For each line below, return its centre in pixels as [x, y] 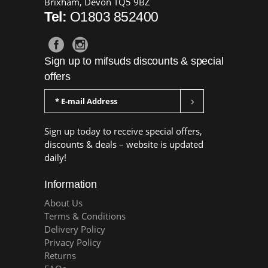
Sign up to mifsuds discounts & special [134, 61]
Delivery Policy [75, 229]
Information [71, 184]
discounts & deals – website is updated [124, 144]
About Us [63, 203]
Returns [60, 255]
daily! [55, 157]
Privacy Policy [73, 242]
